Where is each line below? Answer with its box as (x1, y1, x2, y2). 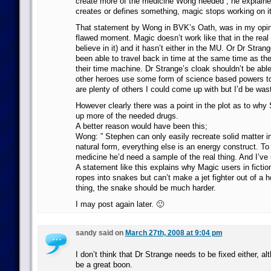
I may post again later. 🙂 (75, 200, 164, 209)
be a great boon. (75, 260, 132, 269)
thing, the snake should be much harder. (75, 183, 216, 192)
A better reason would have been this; (75, 122, 207, 131)
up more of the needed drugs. (75, 111, 178, 120)
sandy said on (75, 229, 125, 237)
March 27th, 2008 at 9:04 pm (125, 229, 223, 237)
